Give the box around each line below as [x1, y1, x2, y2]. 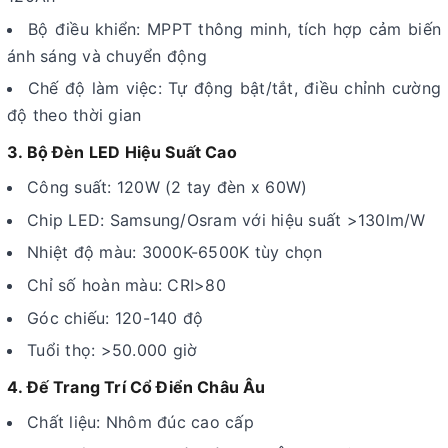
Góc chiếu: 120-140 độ [27, 307, 204, 328]
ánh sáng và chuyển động [7, 45, 207, 66]
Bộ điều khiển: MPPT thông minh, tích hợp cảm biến [28, 18, 442, 39]
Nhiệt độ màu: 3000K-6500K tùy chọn [27, 242, 323, 263]
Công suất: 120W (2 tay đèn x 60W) [27, 177, 308, 198]
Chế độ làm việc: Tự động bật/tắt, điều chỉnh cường [27, 78, 442, 99]
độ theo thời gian [7, 105, 142, 126]
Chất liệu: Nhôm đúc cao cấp [27, 412, 254, 433]
